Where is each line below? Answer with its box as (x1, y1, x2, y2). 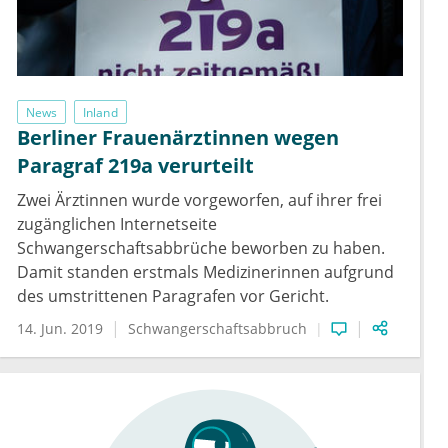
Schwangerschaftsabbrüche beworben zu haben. (17, 237, 385, 260)
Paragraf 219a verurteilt (17, 152, 254, 180)
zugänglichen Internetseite (17, 213, 217, 236)
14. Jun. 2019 (17, 319, 103, 339)
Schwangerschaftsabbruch (128, 319, 307, 339)
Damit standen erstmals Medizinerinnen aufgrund (17, 261, 394, 284)
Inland (83, 103, 118, 121)
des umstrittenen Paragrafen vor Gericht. (17, 285, 329, 308)
